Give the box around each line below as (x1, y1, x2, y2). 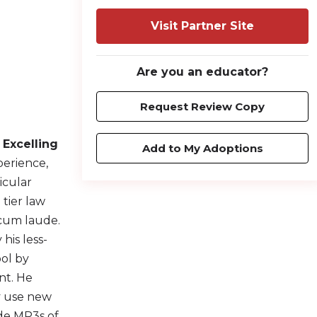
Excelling (3, 137, 59, 151)
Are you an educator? (137, 65, 268, 79)
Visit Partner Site (151, 19, 254, 33)
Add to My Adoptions (142, 141, 263, 155)
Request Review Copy (140, 99, 265, 113)
